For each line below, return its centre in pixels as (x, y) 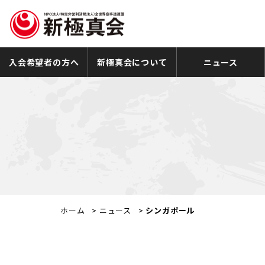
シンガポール (170, 210)
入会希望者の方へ (44, 62)
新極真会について (132, 62)
